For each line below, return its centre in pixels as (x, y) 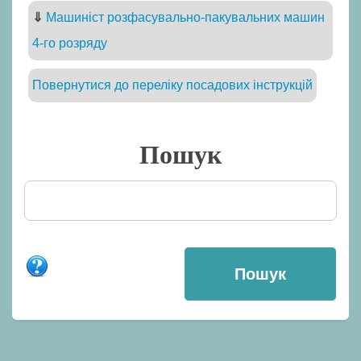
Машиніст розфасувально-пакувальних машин (185, 18)
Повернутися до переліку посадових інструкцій (172, 85)
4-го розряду (70, 44)
